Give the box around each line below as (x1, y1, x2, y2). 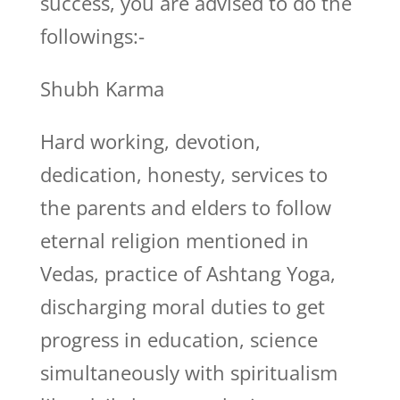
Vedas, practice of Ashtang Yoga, (39, 260, 336, 287)
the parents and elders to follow (39, 194, 331, 221)
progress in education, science (39, 326, 318, 353)
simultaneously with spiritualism (39, 359, 337, 386)
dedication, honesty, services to (39, 161, 328, 187)
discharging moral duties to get (39, 293, 325, 320)
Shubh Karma (39, 75, 164, 102)
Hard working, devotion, (39, 128, 261, 154)
